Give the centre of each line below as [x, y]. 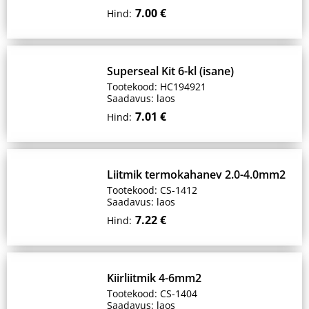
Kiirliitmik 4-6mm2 [154, 278]
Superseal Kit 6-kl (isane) [170, 71]
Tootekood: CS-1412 [152, 190]
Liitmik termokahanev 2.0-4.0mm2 [196, 175]
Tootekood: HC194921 [157, 87]
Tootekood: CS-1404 [152, 293]
